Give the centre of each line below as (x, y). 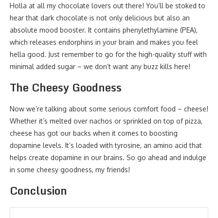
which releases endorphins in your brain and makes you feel (104, 42)
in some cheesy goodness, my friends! (70, 169)
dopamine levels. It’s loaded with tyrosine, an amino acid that (106, 145)
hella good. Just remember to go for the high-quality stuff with (108, 54)
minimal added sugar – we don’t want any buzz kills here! (100, 66)
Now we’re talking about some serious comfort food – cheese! (109, 109)
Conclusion (38, 190)
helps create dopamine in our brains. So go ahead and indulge (108, 157)
